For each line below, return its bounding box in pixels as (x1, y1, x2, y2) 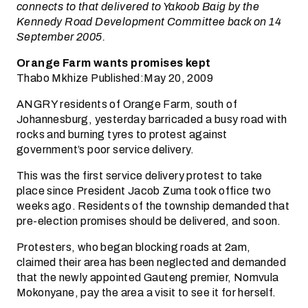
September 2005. (16, 28, 106, 45)
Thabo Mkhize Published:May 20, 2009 (16, 69, 213, 87)
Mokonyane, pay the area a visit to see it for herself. (16, 284, 276, 301)
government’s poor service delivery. (16, 141, 194, 158)
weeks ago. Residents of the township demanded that (16, 197, 289, 214)
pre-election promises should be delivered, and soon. (16, 212, 281, 230)
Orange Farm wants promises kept (16, 54, 211, 71)
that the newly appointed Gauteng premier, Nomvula (16, 269, 279, 286)
